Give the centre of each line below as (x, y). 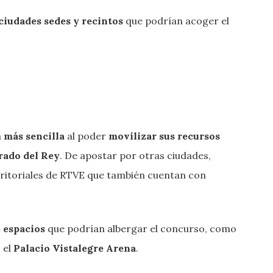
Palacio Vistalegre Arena (75, 248)
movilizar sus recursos (164, 136)
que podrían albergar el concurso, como (141, 228)
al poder (87, 136)
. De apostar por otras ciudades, (135, 155)
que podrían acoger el (176, 20)
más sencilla (34, 136)
